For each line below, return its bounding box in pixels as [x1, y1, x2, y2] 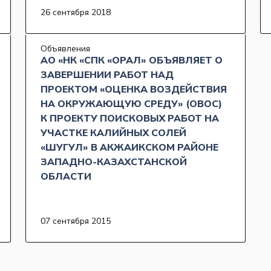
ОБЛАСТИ [41, 170, 91, 184]
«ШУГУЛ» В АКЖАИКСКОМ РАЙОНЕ [41, 141, 218, 155]
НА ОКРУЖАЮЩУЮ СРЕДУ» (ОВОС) [41, 97, 222, 111]
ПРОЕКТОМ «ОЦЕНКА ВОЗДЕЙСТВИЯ [41, 83, 227, 97]
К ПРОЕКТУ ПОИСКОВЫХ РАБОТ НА [41, 112, 219, 126]
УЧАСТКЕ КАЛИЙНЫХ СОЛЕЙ [41, 126, 186, 140]
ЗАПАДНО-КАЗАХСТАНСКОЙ [41, 155, 187, 169]
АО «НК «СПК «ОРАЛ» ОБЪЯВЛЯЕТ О [41, 54, 223, 68]
